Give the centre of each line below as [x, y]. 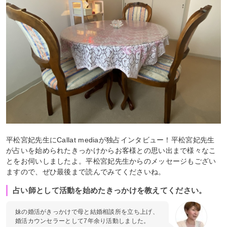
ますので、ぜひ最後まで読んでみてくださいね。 [86, 172]
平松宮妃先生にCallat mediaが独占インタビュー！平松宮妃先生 [110, 140]
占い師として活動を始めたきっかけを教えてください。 [110, 190]
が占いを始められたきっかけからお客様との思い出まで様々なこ [111, 150]
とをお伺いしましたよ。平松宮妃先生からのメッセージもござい [111, 161]
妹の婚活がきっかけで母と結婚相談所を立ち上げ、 [87, 212]
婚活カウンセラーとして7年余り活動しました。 [82, 221]
